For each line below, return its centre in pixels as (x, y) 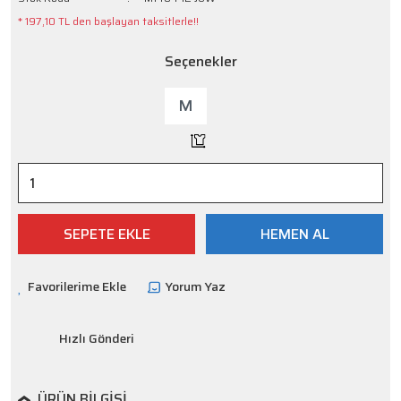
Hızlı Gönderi (97, 338)
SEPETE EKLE (107, 234)
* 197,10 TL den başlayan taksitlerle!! (108, 21)
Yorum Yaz (196, 286)
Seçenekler (200, 61)
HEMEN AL (294, 234)
